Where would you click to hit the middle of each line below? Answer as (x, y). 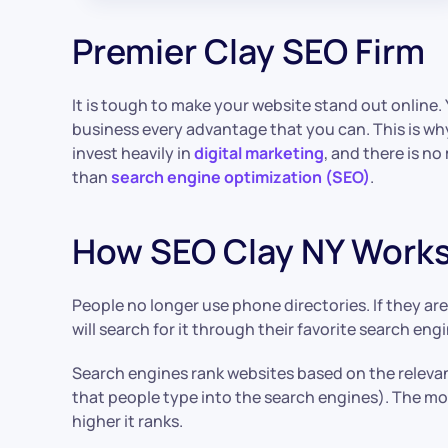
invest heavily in (133, 152)
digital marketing (259, 152)
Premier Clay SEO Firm (248, 50)
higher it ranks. (127, 420)
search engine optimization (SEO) (240, 176)
